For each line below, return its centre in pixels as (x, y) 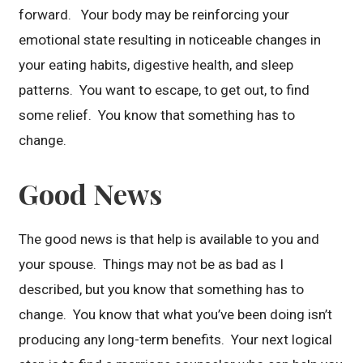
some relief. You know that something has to (157, 115)
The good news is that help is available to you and (169, 239)
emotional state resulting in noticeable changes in (170, 39)
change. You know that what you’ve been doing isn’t (176, 315)
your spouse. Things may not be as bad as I (152, 265)
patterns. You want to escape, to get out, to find (164, 90)
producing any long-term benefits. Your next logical (176, 340)
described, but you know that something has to (162, 290)
